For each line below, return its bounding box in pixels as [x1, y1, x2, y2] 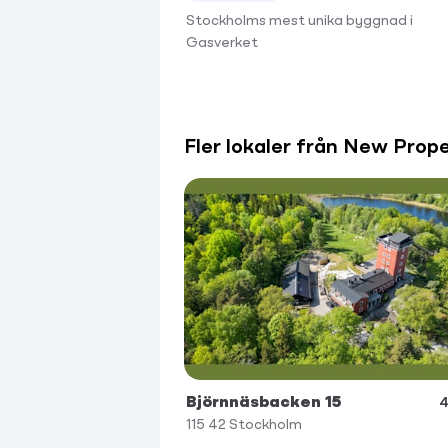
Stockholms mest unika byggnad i [186, 13, 413, 28]
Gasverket [186, 35, 258, 50]
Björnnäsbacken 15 [186, 395, 341, 412]
